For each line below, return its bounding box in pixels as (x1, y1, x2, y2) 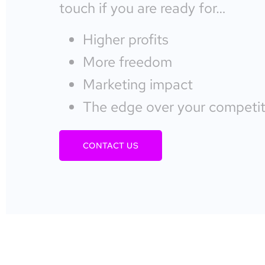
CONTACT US (83, 140, 138, 151)
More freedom (83, 52, 172, 71)
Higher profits (83, 30, 169, 49)
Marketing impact (83, 75, 193, 93)
